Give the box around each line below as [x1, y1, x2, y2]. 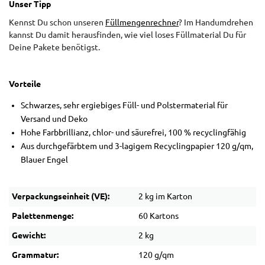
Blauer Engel [21, 155, 68, 165]
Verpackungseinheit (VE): [12, 192, 109, 202]
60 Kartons [138, 211, 179, 221]
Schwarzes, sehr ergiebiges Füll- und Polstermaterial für [21, 101, 228, 111]
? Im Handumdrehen [179, 18, 253, 28]
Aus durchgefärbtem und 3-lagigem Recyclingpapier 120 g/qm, [21, 141, 253, 151]
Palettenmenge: [12, 211, 73, 221]
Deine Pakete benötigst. [9, 43, 100, 53]
